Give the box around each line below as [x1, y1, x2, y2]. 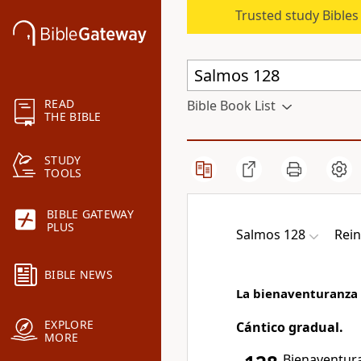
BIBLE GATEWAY [47, 206, 134, 222]
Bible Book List [187, 97, 276, 114]
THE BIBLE [44, 109, 102, 125]
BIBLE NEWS [44, 267, 113, 283]
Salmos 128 [236, 226, 305, 243]
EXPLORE [44, 317, 94, 333]
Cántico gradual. [236, 318, 343, 336]
